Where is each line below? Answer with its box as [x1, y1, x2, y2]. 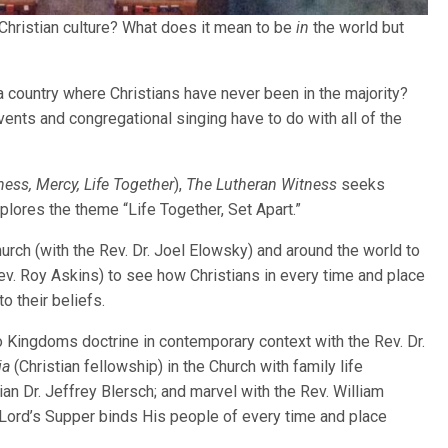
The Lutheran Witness [186, 174, 338, 194]
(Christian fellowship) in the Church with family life [14, 356, 364, 376]
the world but [309, 17, 405, 37]
